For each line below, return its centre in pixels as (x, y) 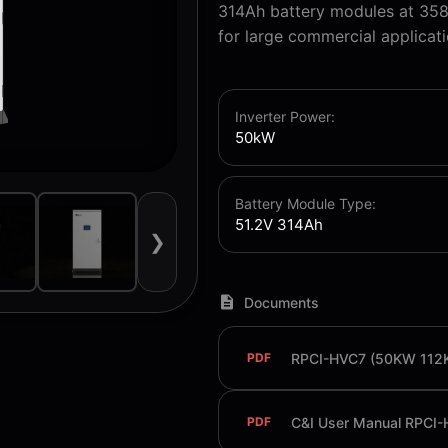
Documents (282, 302)
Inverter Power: (285, 116)
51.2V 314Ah (279, 224)
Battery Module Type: (306, 203)
